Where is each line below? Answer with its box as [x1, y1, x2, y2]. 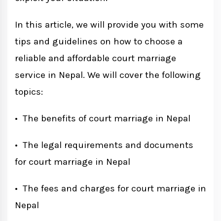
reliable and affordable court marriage [15, 53, 176, 64]
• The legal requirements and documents [15, 140, 193, 151]
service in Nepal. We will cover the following [15, 70, 201, 81]
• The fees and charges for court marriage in [15, 183, 206, 194]
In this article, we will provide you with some [15, 19, 204, 31]
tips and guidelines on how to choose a [15, 36, 183, 47]
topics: [15, 86, 43, 98]
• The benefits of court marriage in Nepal [15, 113, 190, 124]
